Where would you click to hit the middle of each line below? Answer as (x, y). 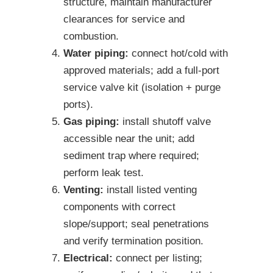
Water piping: (96, 54)
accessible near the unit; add (129, 139)
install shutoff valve (165, 122)
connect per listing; (158, 258)
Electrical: (88, 258)
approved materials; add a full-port (141, 71)
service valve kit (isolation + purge (142, 88)
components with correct (119, 207)
